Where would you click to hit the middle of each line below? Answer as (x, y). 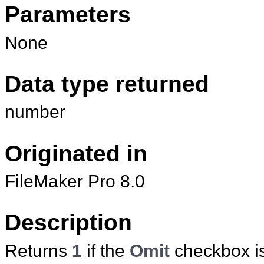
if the (106, 250)
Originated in (76, 153)
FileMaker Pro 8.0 (75, 181)
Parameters (68, 14)
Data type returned (107, 83)
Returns (38, 250)
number (35, 112)
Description (68, 222)
